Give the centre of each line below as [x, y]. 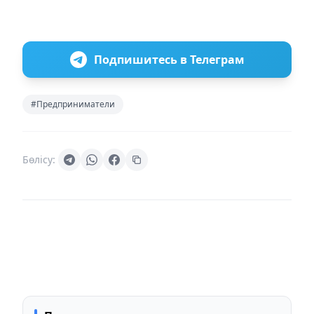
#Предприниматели [73, 104]
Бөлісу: [39, 160]
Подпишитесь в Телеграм [169, 60]
